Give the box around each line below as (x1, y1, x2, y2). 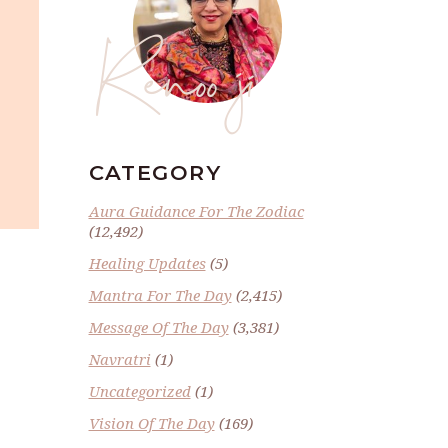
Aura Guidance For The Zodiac (88, 200, 304, 221)
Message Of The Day (88, 316, 229, 337)
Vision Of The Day (88, 412, 215, 433)
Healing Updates (88, 252, 206, 273)
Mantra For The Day (88, 284, 232, 305)
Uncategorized (88, 380, 191, 401)
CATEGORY (88, 159, 222, 185)
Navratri (88, 348, 151, 369)
